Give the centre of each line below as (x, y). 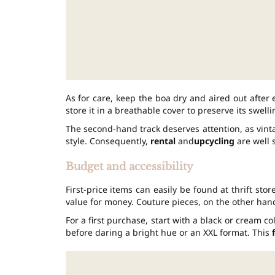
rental (163, 141)
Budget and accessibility (129, 167)
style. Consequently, (108, 141)
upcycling (214, 141)
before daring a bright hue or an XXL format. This (168, 233)
